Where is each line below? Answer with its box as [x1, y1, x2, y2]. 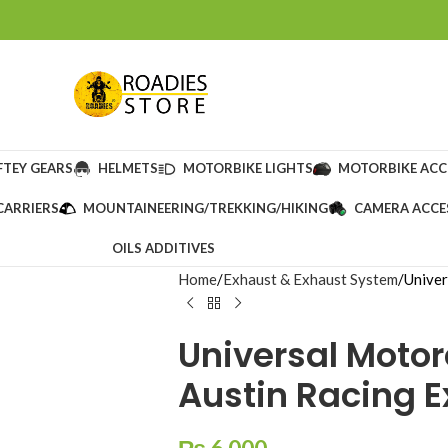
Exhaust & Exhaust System [222, 270, 398, 288]
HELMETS [97, 160, 158, 176]
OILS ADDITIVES [111, 240, 215, 256]
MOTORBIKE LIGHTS [182, 160, 313, 176]
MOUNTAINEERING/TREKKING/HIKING [83, 200, 329, 216]
